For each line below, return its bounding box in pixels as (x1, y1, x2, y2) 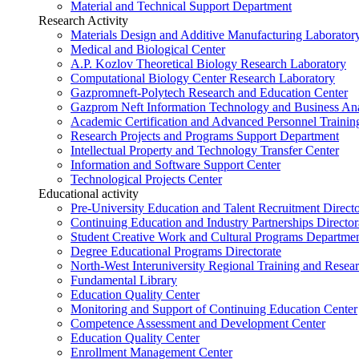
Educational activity (38, 186, 139, 200)
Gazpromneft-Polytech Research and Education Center (71, 85, 348, 99)
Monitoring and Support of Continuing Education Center (71, 301, 357, 316)
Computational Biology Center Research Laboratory (71, 71, 335, 85)
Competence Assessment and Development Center (71, 316, 325, 330)
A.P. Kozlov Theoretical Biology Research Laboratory (71, 56, 346, 71)
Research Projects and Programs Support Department (71, 128, 339, 143)
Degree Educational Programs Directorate (71, 244, 281, 258)
